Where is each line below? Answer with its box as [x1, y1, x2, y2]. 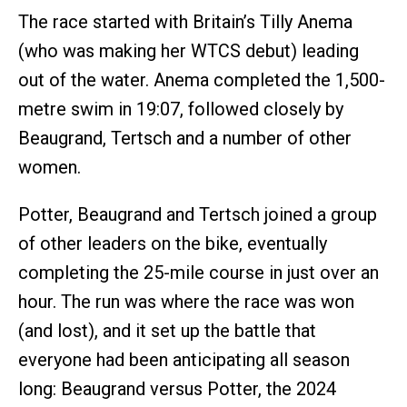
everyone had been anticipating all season [18, 349, 350, 372]
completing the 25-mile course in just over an [18, 262, 379, 284]
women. [18, 156, 81, 179]
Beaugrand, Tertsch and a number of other [18, 127, 352, 150]
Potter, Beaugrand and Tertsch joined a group [18, 203, 377, 226]
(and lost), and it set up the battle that [18, 320, 316, 342]
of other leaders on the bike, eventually [18, 233, 327, 255]
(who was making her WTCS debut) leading [18, 40, 359, 63]
